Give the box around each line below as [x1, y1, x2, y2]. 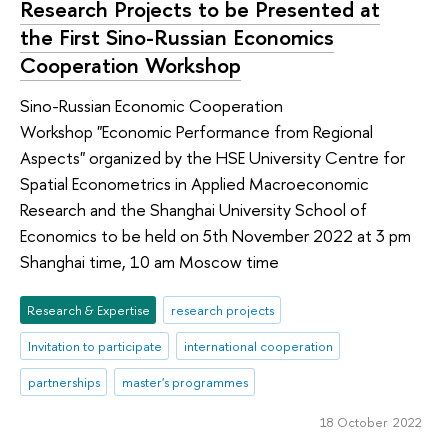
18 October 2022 [319, 412, 422, 431]
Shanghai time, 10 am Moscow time [20, 249, 279, 273]
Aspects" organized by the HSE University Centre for [20, 145, 405, 169]
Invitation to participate [27, 337, 162, 356]
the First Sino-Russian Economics [20, 22, 334, 53]
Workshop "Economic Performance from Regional [20, 119, 373, 143]
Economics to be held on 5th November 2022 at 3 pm [20, 223, 411, 247]
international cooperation [183, 337, 333, 356]
